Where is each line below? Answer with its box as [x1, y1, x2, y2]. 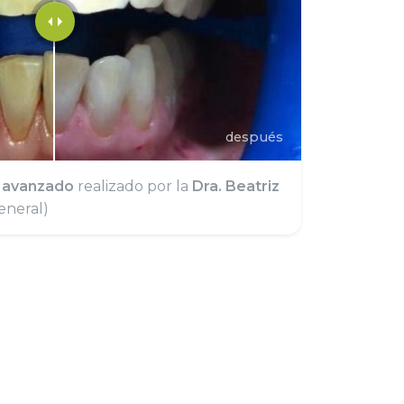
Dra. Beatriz [192, 177, 280, 195]
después [225, 128, 283, 145]
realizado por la [74, 177, 192, 195]
